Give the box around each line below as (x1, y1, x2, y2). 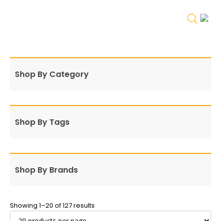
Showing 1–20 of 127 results (10, 201, 95, 210)
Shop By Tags (15, 116, 70, 128)
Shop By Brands (15, 164, 78, 176)
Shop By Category (15, 69, 89, 80)
